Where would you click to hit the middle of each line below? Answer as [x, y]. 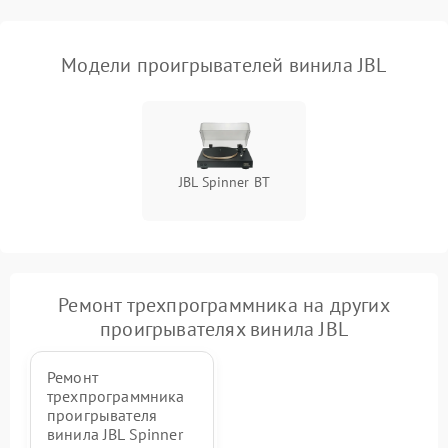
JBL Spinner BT [224, 182]
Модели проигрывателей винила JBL [224, 65]
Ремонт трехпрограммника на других [224, 305]
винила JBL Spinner [115, 434]
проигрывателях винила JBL [224, 329]
